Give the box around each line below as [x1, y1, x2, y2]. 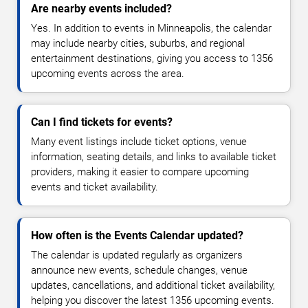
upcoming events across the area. [31, 67, 184, 80]
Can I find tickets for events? [31, 115, 173, 129]
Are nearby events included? [31, 2, 172, 16]
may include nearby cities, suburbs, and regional [31, 37, 245, 50]
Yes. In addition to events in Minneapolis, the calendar [31, 22, 272, 35]
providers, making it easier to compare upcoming [31, 166, 249, 179]
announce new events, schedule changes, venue [31, 264, 247, 277]
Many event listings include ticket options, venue [31, 135, 247, 148]
